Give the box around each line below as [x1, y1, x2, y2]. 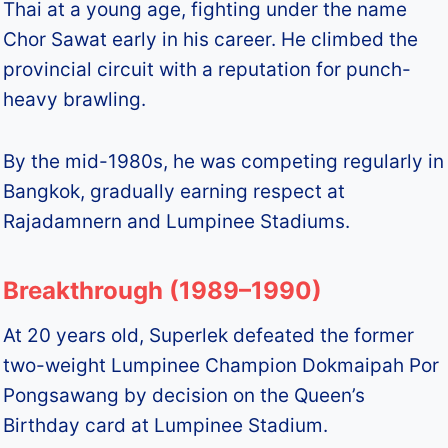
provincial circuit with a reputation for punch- [3, 57, 412, 81]
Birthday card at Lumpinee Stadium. [3, 413, 329, 437]
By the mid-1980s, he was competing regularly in [3, 149, 445, 173]
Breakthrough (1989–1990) [3, 275, 323, 305]
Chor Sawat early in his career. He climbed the [3, 27, 419, 51]
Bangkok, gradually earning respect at [3, 179, 346, 203]
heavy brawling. [3, 87, 147, 111]
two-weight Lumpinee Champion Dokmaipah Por [3, 353, 440, 377]
